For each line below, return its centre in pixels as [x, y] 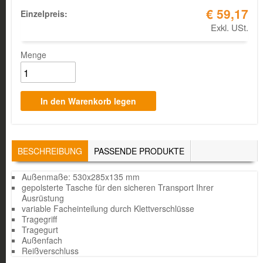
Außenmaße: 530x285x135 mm [80, 176]
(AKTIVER [101, 151]
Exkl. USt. [230, 27]
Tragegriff [39, 219]
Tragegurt [40, 229]
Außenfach [42, 240]
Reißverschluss [50, 250]
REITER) [101, 160]
